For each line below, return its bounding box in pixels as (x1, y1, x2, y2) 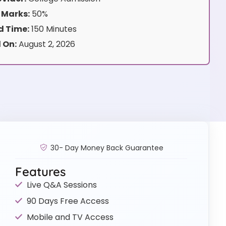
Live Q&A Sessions (26, 179, 97, 191)
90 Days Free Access (26, 195, 109, 207)
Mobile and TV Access (26, 211, 114, 223)
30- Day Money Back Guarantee (50, 142, 163, 153)
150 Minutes (29, 23, 77, 35)
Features (15, 163, 66, 179)
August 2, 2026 (16, 38, 75, 50)
